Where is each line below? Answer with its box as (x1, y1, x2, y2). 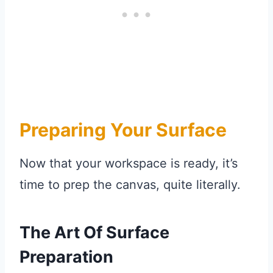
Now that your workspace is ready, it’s (19, 156, 238, 171)
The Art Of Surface (19, 222, 169, 243)
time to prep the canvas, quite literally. (19, 177, 241, 193)
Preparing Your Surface (19, 119, 227, 141)
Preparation (19, 246, 113, 267)
